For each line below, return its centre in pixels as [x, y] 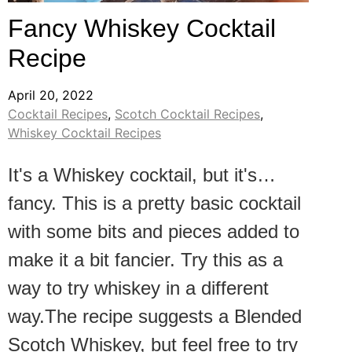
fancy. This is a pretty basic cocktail [154, 203]
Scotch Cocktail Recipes [187, 114]
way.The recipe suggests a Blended [155, 316]
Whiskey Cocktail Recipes [84, 132]
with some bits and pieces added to [154, 231]
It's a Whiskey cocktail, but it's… [142, 174]
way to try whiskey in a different [138, 288]
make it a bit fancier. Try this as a [145, 259]
